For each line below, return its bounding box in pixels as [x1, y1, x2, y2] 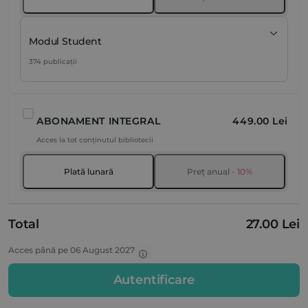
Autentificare [113, 272, 195, 288]
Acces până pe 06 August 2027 [8, 245, 135, 256]
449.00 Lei [232, 115, 288, 128]
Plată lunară [63, 166, 113, 177]
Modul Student [29, 35, 102, 48]
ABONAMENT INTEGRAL [36, 115, 161, 128]
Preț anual [187, 166, 230, 177]
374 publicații [29, 57, 77, 67]
